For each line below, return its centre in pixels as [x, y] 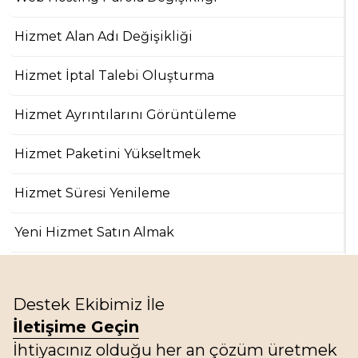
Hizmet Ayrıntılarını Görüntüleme [126, 115]
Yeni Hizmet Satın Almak [95, 232]
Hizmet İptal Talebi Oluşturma [115, 76]
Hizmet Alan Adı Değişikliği [104, 36]
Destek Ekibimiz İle [89, 304]
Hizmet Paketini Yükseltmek [108, 154]
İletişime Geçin [76, 327]
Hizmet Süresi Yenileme [93, 193]
